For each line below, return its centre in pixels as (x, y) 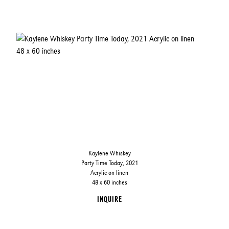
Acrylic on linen (110, 173)
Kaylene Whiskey (109, 153)
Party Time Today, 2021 (109, 163)
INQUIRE (109, 199)
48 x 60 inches (109, 182)
